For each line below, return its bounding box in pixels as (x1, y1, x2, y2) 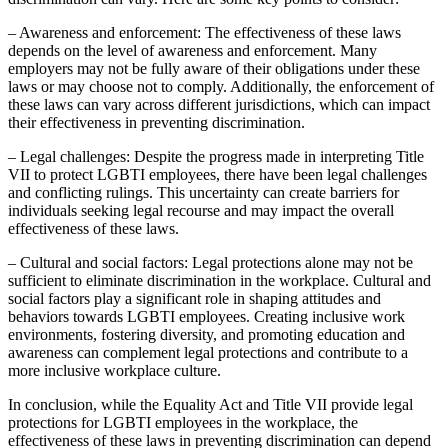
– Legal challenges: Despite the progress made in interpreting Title (8, 147, 424, 165)
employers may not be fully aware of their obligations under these (8, 59, 420, 77)
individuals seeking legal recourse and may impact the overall (8, 201, 394, 219)
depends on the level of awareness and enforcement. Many (8, 41, 377, 59)
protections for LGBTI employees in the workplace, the (8, 413, 358, 431)
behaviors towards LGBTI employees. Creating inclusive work (8, 307, 405, 325)
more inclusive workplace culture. (8, 361, 221, 379)
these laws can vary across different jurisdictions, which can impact (8, 95, 430, 113)
